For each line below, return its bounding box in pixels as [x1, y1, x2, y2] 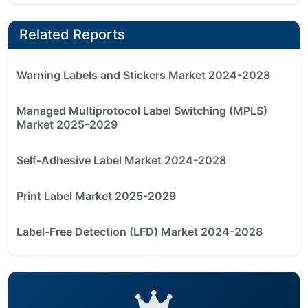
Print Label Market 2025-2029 [16, 189, 176, 203]
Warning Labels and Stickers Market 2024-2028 [16, 68, 270, 82]
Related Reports [19, 26, 125, 43]
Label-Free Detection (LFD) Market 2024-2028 [16, 225, 263, 239]
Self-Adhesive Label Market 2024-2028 [16, 153, 226, 168]
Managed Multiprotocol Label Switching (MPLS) [16, 104, 267, 118]
